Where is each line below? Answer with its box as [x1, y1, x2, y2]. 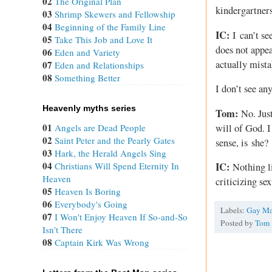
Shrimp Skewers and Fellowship [55, 7, 175, 20]
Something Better [55, 71, 120, 84]
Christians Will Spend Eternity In [55, 159, 179, 172]
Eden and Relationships [55, 58, 144, 71]
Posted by [220, 217, 255, 229]
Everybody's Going [55, 197, 127, 210]
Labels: [220, 205, 246, 216]
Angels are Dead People [55, 121, 146, 134]
